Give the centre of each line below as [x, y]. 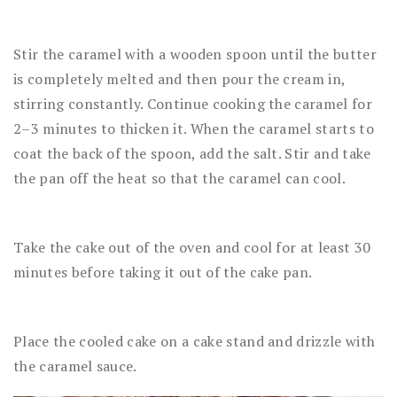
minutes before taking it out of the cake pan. [163, 272]
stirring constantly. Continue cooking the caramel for [193, 103]
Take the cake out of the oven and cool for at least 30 [192, 247]
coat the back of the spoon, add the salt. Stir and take [192, 153]
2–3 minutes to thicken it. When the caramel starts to [194, 128]
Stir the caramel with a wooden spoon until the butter [195, 54]
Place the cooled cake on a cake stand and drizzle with [195, 341]
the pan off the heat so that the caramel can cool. [180, 178]
